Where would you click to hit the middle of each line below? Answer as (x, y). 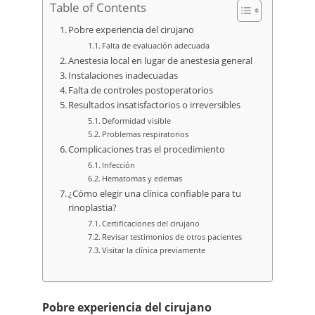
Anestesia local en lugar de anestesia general (161, 60)
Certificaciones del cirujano (151, 223)
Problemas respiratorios (145, 134)
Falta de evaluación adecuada (156, 45)
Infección (118, 165)
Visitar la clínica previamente (154, 250)
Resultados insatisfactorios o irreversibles (155, 105)
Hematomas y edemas (142, 178)
